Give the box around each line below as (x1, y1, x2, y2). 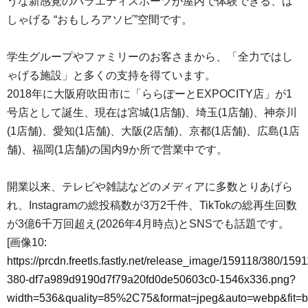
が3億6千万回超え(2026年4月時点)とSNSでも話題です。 (7, 218, 289, 230)
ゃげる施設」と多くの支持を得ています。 (7, 69, 216, 82)
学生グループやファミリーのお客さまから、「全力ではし (7, 51, 293, 63)
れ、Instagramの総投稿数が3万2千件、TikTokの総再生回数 (7, 199, 297, 212)
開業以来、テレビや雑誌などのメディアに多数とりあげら (7, 181, 293, 193)
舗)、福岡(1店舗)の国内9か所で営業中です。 (7, 144, 228, 156)
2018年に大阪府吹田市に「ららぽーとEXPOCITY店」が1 (7, 88, 292, 100)
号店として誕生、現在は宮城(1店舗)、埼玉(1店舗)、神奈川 (7, 107, 297, 119)
